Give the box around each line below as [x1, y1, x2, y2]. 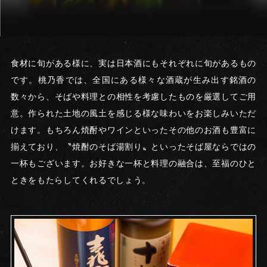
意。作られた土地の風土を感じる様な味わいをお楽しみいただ [10, 108, 257, 118]
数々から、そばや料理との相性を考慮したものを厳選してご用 [10, 92, 257, 101]
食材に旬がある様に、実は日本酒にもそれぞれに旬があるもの [10, 58, 257, 68]
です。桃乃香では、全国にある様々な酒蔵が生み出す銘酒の [10, 75, 257, 85]
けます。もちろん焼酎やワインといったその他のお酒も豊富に [10, 125, 257, 135]
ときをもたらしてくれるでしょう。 [10, 175, 151, 185]
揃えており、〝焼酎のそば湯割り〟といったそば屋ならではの [10, 142, 257, 151]
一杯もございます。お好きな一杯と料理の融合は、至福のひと [10, 159, 257, 168]
